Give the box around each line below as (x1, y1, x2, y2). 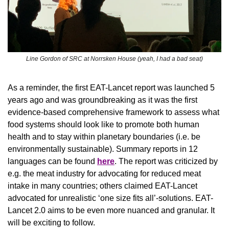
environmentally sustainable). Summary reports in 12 (8, 145, 198, 154)
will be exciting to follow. (8, 218, 95, 227)
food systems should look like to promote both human (8, 120, 199, 129)
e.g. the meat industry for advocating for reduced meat (8, 169, 201, 178)
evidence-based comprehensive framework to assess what (8, 108, 219, 117)
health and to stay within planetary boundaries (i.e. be (8, 132, 200, 142)
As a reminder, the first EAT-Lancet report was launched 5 (8, 83, 215, 93)
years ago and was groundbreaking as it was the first (8, 96, 197, 105)
